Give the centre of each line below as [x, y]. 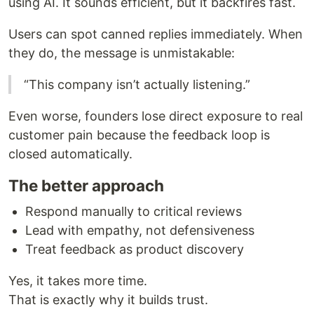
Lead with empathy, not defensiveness [140, 231]
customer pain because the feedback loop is [139, 135]
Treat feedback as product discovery [135, 250]
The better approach [86, 186]
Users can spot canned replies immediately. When [156, 34]
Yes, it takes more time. [78, 281]
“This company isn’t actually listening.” [137, 85]
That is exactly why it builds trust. [108, 300]
